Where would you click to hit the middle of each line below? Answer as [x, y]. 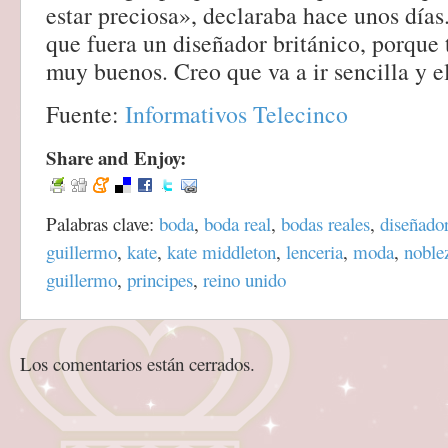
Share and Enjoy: [116, 157]
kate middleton [221, 251]
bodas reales [325, 223]
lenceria [314, 251]
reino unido [244, 279]
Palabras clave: [102, 223]
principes [160, 279]
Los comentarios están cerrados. [137, 363]
